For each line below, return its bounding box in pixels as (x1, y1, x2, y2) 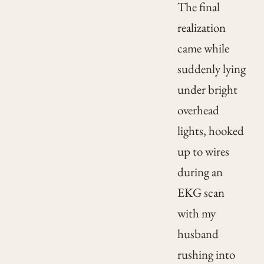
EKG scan (177, 184, 225, 201)
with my (177, 205, 216, 222)
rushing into (177, 246, 235, 263)
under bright (177, 81, 237, 98)
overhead (177, 102, 219, 118)
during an (177, 164, 223, 180)
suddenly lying (177, 61, 246, 77)
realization (177, 19, 226, 36)
